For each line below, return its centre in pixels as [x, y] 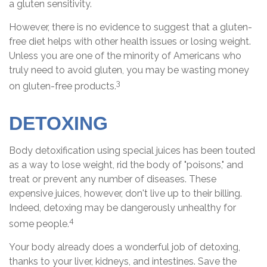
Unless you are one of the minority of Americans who [125, 56]
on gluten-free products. [63, 86]
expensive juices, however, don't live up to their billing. [125, 193]
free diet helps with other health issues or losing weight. [130, 42]
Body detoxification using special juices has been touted [132, 150]
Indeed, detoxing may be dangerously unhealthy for [122, 207]
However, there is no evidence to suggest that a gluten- [131, 27]
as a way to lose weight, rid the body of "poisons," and [126, 164]
